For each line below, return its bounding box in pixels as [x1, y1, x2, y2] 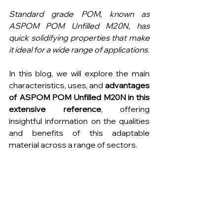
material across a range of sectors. [9, 140, 137, 150]
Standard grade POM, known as [9, 9, 150, 19]
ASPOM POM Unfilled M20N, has [9, 21, 150, 31]
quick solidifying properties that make [9, 33, 150, 43]
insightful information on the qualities [9, 116, 150, 126]
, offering [101, 104, 150, 114]
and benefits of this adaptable [9, 128, 150, 138]
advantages [105, 80, 150, 90]
